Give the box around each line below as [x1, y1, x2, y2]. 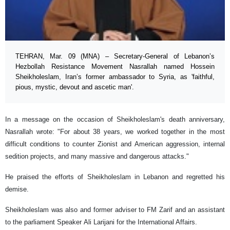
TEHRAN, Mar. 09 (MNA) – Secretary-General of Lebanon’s [15, 52, 215, 61]
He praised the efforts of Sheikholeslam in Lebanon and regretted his [5, 173, 225, 181]
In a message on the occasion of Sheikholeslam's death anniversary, [5, 116, 225, 124]
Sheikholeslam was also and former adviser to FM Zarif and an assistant [5, 206, 225, 214]
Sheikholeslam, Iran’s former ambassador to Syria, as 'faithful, [15, 73, 215, 81]
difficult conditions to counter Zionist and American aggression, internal [5, 140, 225, 148]
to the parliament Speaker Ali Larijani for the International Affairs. [5, 218, 197, 226]
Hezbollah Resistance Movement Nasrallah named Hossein [15, 63, 215, 71]
